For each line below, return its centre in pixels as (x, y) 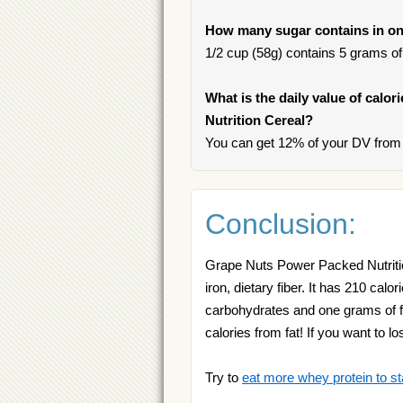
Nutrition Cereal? (259, 120)
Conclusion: (281, 224)
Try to (224, 377)
